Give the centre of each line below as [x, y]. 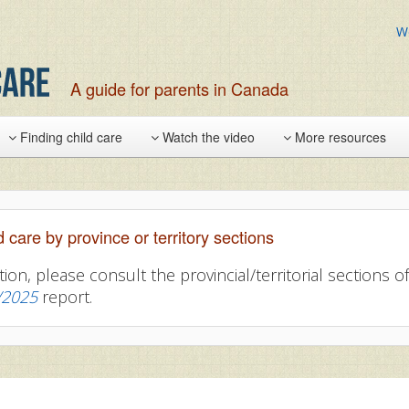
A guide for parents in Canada [179, 89]
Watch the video [207, 137]
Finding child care [69, 137]
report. [65, 297]
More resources [339, 137]
